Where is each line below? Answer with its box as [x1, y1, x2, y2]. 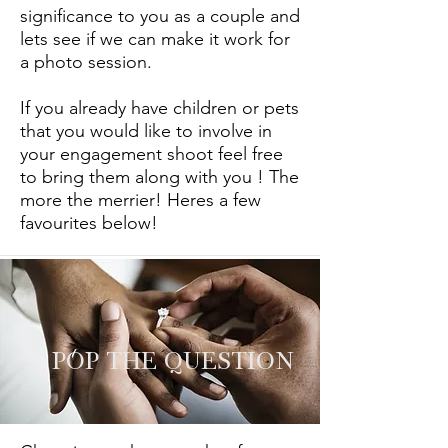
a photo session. [20, 51, 157, 73]
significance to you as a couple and [20, 5, 300, 27]
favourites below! [20, 212, 163, 234]
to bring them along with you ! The [20, 166, 299, 188]
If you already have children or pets [20, 97, 299, 119]
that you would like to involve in [20, 120, 272, 142]
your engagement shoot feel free [20, 143, 283, 165]
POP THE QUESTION [52, 350, 294, 376]
